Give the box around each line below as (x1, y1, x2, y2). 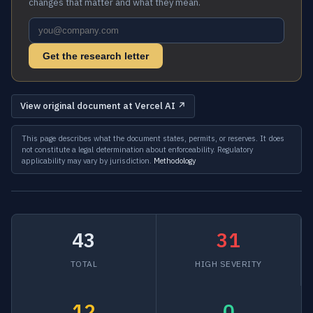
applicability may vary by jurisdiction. (22, 156, 154, 166)
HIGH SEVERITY (195, 259, 262, 269)
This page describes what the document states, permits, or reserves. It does (22, 133, 284, 143)
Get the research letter (43, 50, 149, 61)
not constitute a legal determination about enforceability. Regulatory (22, 145, 253, 154)
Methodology (154, 156, 196, 166)
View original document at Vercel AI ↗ (20, 100, 186, 112)
